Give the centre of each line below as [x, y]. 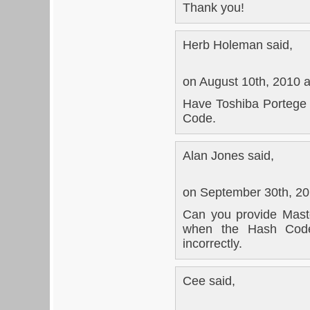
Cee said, [209, 281]
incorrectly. [212, 243]
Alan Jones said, [228, 155]
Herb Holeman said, [238, 45]
